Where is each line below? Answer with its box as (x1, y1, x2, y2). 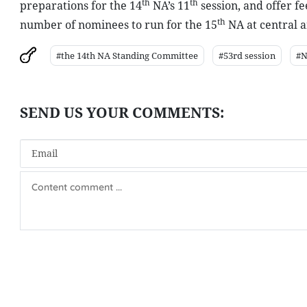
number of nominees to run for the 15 (19, 17, 217, 32)
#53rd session (218, 49, 275, 62)
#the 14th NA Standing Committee (56, 49, 198, 62)
